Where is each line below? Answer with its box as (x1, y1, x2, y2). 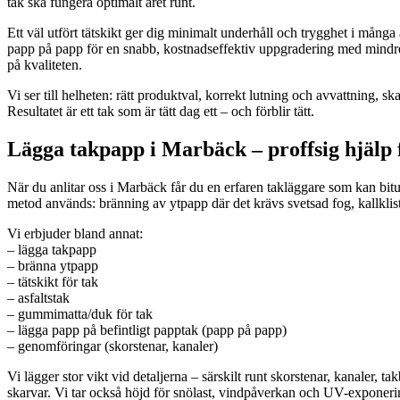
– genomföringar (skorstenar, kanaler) (7, 337, 218, 354)
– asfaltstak (7, 289, 70, 305)
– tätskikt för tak (7, 273, 98, 289)
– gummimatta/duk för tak (7, 305, 153, 321)
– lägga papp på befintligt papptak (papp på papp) (7, 321, 287, 337)
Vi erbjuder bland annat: (7, 225, 143, 241)
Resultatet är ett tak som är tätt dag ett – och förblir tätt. (7, 103, 314, 119)
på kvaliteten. (7, 56, 82, 72)
